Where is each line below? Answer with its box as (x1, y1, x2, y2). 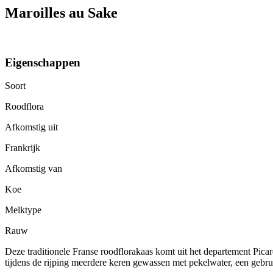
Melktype (5, 205, 41, 216)
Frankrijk (5, 143, 40, 154)
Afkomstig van (5, 163, 62, 174)
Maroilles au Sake (5, 4, 118, 21)
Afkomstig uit (5, 122, 58, 133)
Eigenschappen (5, 55, 80, 69)
